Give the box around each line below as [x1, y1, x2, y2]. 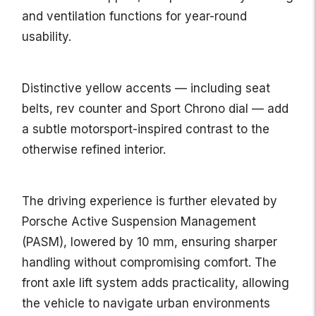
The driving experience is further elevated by [22, 194, 277, 209]
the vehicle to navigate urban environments [22, 296, 270, 311]
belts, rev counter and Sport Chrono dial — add [22, 102, 288, 116]
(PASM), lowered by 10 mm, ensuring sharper [22, 235, 277, 250]
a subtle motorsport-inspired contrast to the [22, 122, 269, 137]
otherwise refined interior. [22, 142, 166, 157]
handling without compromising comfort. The [22, 255, 276, 270]
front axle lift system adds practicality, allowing [22, 276, 289, 291]
